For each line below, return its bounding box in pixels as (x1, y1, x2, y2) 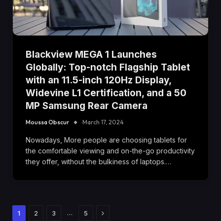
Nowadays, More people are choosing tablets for (26, 135, 187, 144)
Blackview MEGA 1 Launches (26, 48, 157, 60)
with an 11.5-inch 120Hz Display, (26, 74, 171, 86)
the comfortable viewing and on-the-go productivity (26, 146, 195, 155)
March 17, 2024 (82, 118, 124, 126)
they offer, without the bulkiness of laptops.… (26, 157, 171, 166)
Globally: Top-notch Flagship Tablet (26, 61, 190, 73)
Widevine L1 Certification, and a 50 (26, 87, 186, 99)
